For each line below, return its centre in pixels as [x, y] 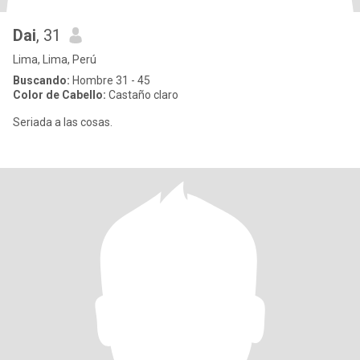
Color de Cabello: [59, 95]
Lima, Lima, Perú [55, 59]
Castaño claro [142, 95]
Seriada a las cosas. [63, 122]
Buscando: [41, 80]
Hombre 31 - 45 [110, 80]
